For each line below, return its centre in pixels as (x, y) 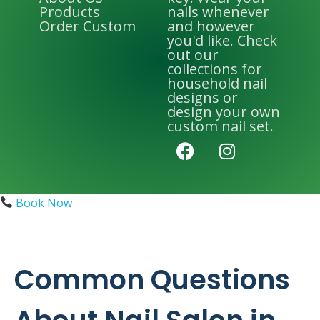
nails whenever (218, 11)
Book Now (43, 202)
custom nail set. (220, 126)
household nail (217, 83)
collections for (215, 69)
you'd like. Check (222, 40)
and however (211, 26)
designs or (202, 97)
